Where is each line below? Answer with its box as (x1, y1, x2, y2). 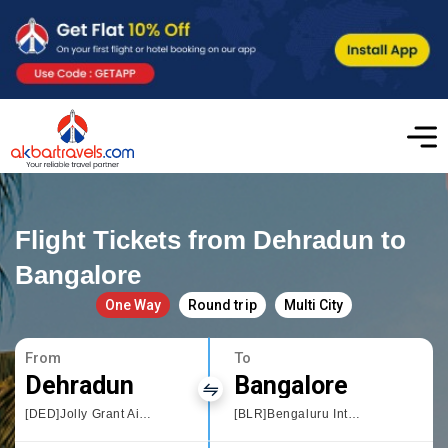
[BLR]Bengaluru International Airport (347, 406, 360, 421)
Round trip (188, 296, 257, 313)
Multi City (283, 296, 343, 313)
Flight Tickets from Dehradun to (15, 224, 407, 255)
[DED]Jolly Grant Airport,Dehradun (139, 406, 152, 421)
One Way (105, 296, 162, 313)
